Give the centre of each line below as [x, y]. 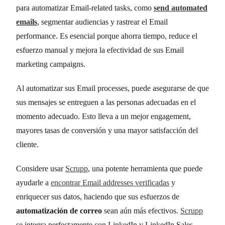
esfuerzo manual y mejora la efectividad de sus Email [100, 50]
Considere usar [41, 168]
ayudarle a [33, 182]
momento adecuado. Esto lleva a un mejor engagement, [103, 116]
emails [27, 22]
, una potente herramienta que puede [145, 168]
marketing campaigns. [51, 64]
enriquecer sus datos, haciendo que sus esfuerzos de [98, 196]
